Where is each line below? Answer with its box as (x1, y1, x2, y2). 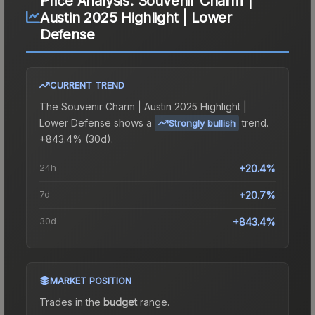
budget (103, 295, 137, 308)
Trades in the (39, 295, 103, 308)
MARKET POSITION (50, 274, 131, 286)
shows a (111, 116, 152, 129)
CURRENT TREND (50, 79, 124, 91)
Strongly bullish (169, 117, 236, 129)
